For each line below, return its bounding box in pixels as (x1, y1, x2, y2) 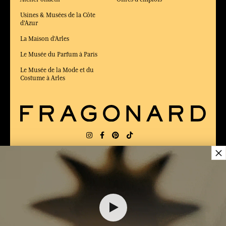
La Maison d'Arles (20, 35, 69, 43)
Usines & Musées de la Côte (20, 12, 95, 19)
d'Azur (20, 20, 38, 27)
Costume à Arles (20, 75, 65, 82)
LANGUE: (123, 160, 147, 167)
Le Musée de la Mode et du (20, 67, 94, 74)
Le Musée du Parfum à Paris (20, 51, 97, 59)
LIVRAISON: (20, 160, 50, 167)
